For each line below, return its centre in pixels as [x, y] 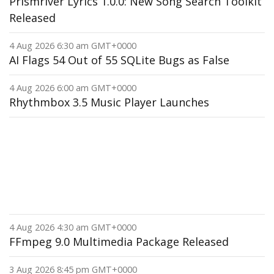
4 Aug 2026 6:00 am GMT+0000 [73, 88]
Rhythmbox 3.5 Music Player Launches [109, 102]
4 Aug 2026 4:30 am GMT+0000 [73, 227]
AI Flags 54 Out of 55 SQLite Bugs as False [119, 60]
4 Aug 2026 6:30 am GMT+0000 [73, 46]
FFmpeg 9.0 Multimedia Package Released [119, 242]
